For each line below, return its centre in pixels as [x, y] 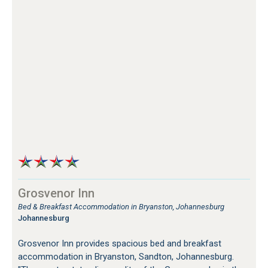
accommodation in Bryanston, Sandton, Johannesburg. [126, 256]
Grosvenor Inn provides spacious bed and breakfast [120, 243]
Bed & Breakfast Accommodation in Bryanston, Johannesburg [121, 206]
